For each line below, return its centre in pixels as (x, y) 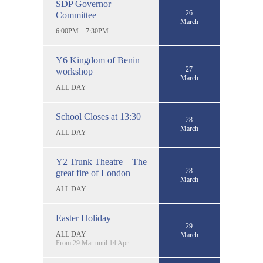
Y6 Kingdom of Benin (98, 60)
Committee (76, 15)
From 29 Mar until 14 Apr (92, 243)
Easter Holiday (83, 218)
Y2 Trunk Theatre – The (101, 161)
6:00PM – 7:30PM (82, 31)
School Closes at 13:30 (98, 116)
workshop (74, 71)
